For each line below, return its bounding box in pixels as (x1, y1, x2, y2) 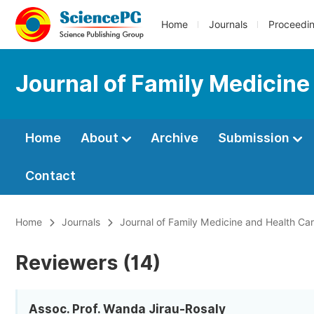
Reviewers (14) (15, 251, 161, 275)
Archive (151, 130, 198, 145)
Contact (25, 168, 76, 183)
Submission (218, 130, 292, 145)
